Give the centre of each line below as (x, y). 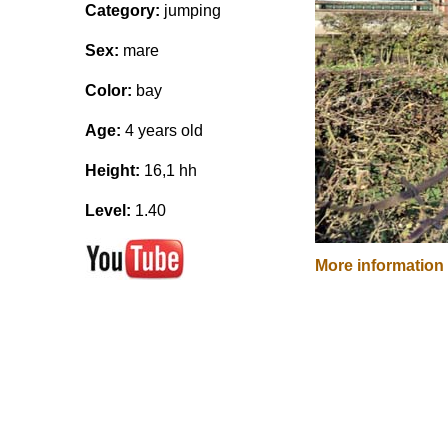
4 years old (162, 130)
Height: (112, 170)
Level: (108, 210)
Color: (108, 90)
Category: (122, 10)
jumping (190, 10)
